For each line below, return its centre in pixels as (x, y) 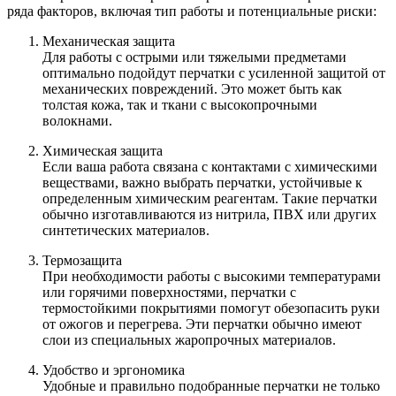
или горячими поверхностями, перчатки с (169, 293)
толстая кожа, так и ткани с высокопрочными (180, 105)
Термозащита (82, 261)
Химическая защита (103, 151)
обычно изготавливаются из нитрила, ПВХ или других (209, 215)
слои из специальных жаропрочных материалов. (189, 340)
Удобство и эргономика (114, 370)
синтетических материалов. (126, 231)
